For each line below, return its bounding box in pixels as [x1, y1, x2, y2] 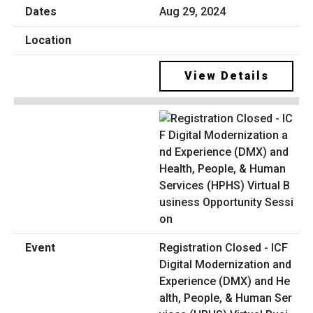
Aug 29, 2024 [159, 5, 226, 19]
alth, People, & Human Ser [159, 291, 292, 305]
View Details [184, 69, 269, 83]
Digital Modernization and [159, 257, 291, 271]
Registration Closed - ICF [159, 240, 288, 254]
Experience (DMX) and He [159, 274, 290, 288]
